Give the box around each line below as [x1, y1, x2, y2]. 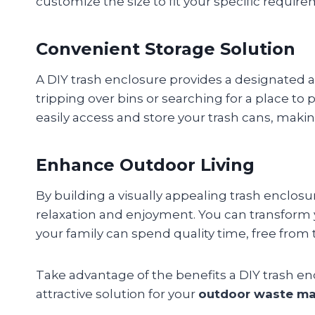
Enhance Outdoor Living [36, 155, 255, 176]
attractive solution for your [36, 287, 198, 302]
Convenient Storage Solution [36, 39, 295, 60]
